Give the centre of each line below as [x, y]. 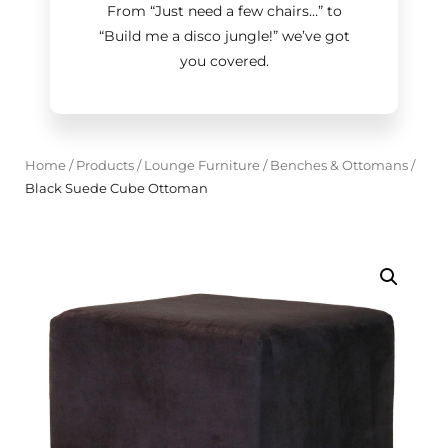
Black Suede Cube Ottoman [116, 188]
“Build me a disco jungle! [185, 36]
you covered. [224, 61]
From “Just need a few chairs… [212, 11]
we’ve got [313, 36]
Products [105, 165]
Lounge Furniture [202, 165]
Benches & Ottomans [339, 165]
